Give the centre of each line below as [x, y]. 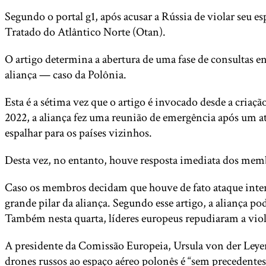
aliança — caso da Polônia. [66, 75]
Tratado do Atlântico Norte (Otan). [85, 32]
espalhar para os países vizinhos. [78, 133]
